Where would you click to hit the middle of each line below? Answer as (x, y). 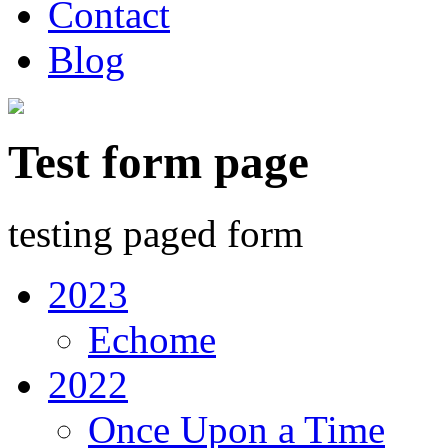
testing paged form (155, 233)
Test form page (158, 162)
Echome (152, 339)
